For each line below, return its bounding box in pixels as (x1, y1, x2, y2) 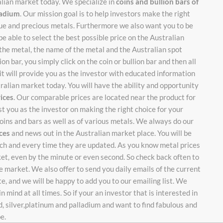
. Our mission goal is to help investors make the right (20, 8, 190, 18)
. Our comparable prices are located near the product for (13, 92, 196, 102)
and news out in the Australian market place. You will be (10, 128, 192, 137)
